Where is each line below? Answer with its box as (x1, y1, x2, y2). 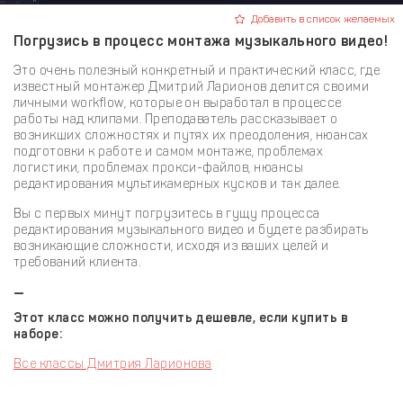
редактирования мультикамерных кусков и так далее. (13, 175, 341, 192)
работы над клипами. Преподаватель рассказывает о (13, 111, 338, 127)
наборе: (13, 326, 63, 342)
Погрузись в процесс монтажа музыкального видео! (13, 31, 389, 49)
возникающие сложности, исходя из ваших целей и (13, 237, 329, 254)
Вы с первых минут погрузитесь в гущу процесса (13, 205, 320, 221)
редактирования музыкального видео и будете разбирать (13, 221, 369, 237)
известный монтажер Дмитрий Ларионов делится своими (13, 78, 370, 94)
